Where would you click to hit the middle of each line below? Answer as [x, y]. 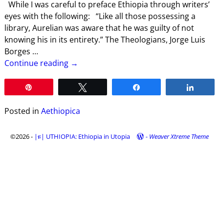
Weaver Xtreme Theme [179, 137]
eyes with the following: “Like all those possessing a [100, 16]
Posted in [22, 111]
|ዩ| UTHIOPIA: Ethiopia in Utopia [82, 137]
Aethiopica [60, 111]
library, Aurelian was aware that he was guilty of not [99, 28]
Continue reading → [41, 63]
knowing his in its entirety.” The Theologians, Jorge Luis [105, 40]
